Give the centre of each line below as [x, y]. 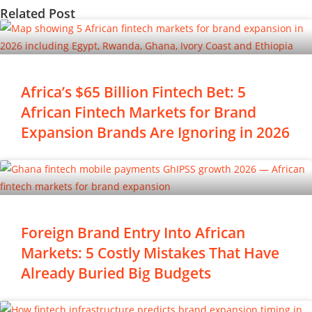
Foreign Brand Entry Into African [133, 233]
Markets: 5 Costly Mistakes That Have [150, 253]
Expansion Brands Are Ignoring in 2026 [155, 133]
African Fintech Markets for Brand [139, 112]
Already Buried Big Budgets [116, 273]
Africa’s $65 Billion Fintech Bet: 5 [133, 92]
